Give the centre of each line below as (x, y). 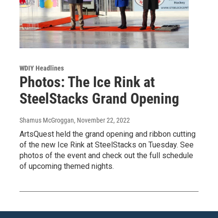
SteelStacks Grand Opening (99, 99)
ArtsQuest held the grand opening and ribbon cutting (108, 134)
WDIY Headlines (42, 68)
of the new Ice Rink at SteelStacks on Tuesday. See (107, 145)
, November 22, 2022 (102, 120)
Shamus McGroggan (47, 120)
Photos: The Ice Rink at (87, 82)
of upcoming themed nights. (67, 166)
